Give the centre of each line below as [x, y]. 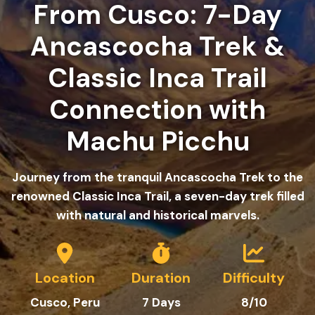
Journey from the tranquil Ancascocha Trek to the [157, 177]
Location [65, 278]
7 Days [161, 302]
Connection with [157, 110]
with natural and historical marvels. [157, 215]
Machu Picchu [157, 141]
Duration [161, 278]
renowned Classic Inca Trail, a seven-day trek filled [157, 196]
